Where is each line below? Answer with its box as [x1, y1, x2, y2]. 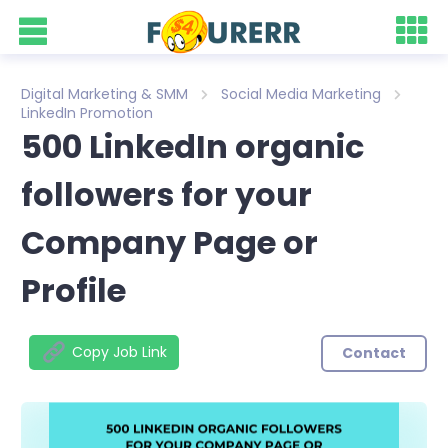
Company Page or [21, 220, 318, 265]
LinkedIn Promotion [21, 103, 153, 123]
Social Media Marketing [221, 84, 382, 104]
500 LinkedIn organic [21, 124, 364, 169]
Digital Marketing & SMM [21, 84, 188, 104]
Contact [341, 343, 406, 363]
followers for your [21, 172, 312, 217]
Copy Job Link [72, 342, 168, 363]
